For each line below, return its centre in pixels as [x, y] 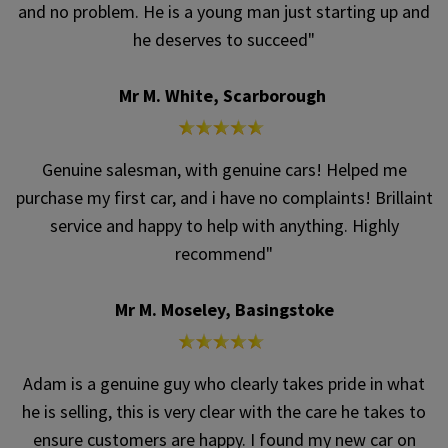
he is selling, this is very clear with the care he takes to [224, 412]
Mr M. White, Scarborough [224, 96]
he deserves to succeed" [224, 40]
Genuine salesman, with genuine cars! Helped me [224, 170]
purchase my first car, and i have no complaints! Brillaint [224, 198]
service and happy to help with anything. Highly [224, 226]
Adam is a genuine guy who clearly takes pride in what [224, 384]
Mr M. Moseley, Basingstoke [224, 310]
